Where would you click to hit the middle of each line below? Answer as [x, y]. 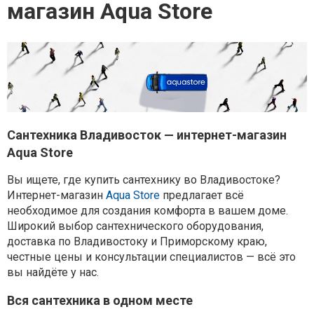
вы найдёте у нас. [53, 273]
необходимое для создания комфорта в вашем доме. [148, 211]
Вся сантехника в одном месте [100, 301]
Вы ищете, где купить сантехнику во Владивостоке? [144, 180]
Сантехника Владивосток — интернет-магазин [147, 135]
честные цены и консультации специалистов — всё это [151, 257]
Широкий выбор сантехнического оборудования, [135, 226]
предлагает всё [202, 196]
